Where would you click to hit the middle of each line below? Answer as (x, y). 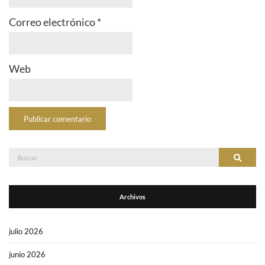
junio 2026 (27, 255)
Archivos (132, 197)
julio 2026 (26, 232)
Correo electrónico (53, 22)
